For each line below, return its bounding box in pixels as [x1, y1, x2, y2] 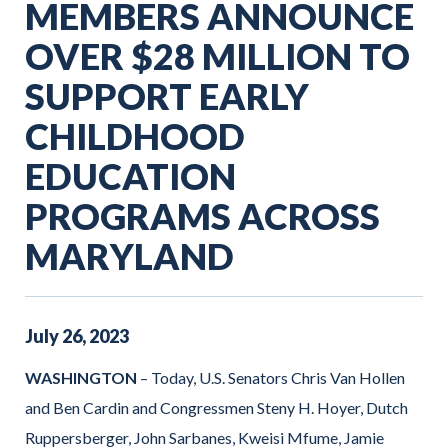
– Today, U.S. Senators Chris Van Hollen [137, 367, 405, 387]
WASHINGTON [25, 367, 137, 387]
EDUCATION [25, 154, 236, 198]
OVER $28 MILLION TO [25, 34, 410, 78]
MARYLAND [25, 234, 234, 278]
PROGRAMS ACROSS [25, 194, 380, 238]
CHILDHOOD [25, 114, 245, 158]
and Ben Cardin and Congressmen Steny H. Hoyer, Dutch [25, 397, 408, 417]
